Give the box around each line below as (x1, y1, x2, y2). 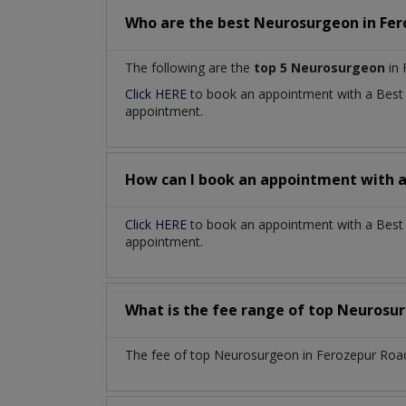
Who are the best (125, 13, 254, 34)
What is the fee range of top (125, 300, 337, 321)
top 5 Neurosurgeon (254, 59, 385, 77)
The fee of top (125, 346, 214, 364)
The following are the (125, 59, 254, 77)
